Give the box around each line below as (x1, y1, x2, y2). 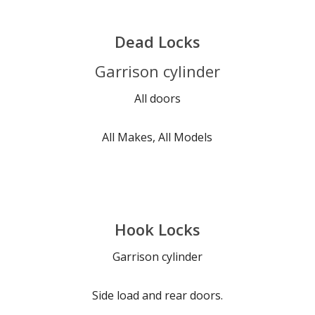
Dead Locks (114, 31, 200, 52)
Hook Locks (114, 219, 200, 240)
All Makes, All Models (102, 129, 213, 145)
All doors (134, 91, 181, 106)
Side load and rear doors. (91, 288, 223, 303)
